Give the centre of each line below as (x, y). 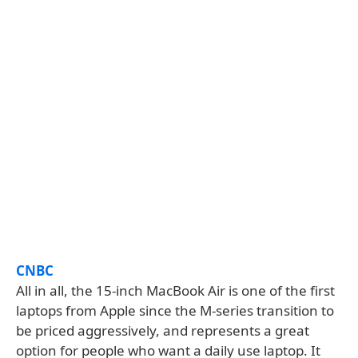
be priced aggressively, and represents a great (163, 330)
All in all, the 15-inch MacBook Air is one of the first (175, 290)
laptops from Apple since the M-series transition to (175, 310)
